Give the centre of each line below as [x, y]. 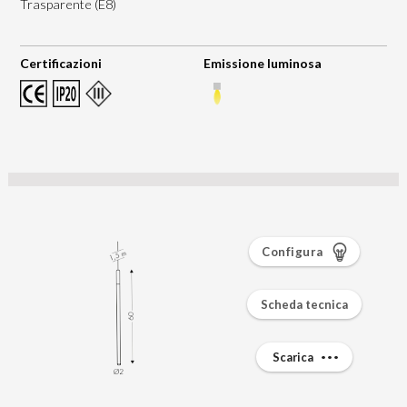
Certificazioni [60, 64]
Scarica [294, 357]
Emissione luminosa [263, 64]
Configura [293, 252]
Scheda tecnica [305, 305]
